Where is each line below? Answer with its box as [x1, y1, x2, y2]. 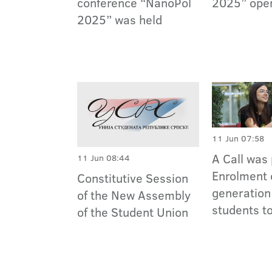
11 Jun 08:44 [77, 152, 130, 165]
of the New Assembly [77, 186, 191, 204]
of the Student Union [77, 203, 188, 221]
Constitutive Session [77, 169, 188, 187]
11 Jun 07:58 [212, 132, 265, 144]
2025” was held [77, 11, 162, 29]
